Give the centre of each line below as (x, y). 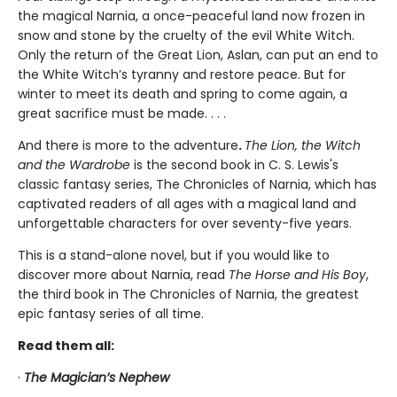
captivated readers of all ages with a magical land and (187, 203)
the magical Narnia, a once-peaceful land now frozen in (191, 16)
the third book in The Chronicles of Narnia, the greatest (188, 294)
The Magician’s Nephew (97, 377)
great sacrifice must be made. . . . (122, 113)
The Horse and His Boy (297, 274)
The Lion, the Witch (303, 145)
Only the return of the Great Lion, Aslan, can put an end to (198, 54)
